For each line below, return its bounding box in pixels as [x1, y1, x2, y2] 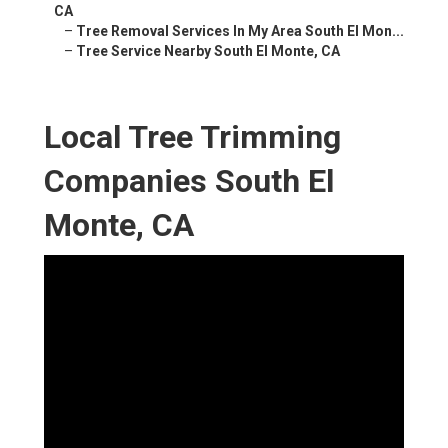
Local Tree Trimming [44, 118, 341, 157]
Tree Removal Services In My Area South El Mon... [76, 23, 404, 40]
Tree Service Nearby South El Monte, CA [76, 43, 340, 60]
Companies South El [44, 162, 334, 201]
